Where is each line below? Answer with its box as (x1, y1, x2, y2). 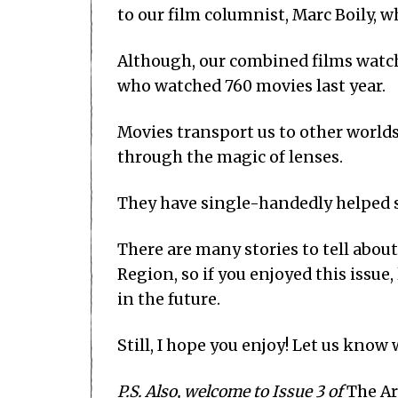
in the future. (117, 290, 224, 310)
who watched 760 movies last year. (117, 76, 389, 97)
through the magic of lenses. (117, 147, 346, 168)
